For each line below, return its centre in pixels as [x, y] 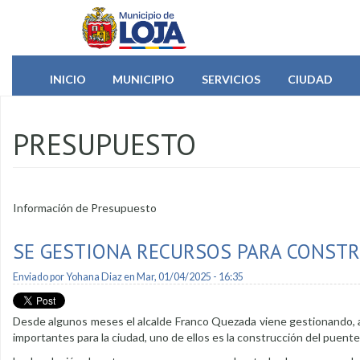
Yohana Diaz [94, 276]
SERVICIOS [231, 79]
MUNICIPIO [144, 79]
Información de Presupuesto [85, 207]
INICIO [67, 79]
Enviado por [39, 276]
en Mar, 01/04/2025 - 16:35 [183, 276]
